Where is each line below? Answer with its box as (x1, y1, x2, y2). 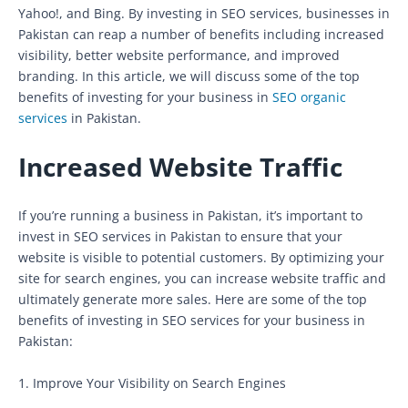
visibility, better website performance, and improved (18, 46, 340, 64)
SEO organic (272, 87, 346, 106)
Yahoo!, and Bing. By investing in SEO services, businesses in (18, 4, 390, 22)
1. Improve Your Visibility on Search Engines (18, 373, 286, 392)
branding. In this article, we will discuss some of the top (18, 66, 360, 85)
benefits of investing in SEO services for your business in (18, 311, 365, 329)
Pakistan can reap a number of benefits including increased (18, 25, 384, 43)
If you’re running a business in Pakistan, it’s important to (18, 206, 362, 224)
